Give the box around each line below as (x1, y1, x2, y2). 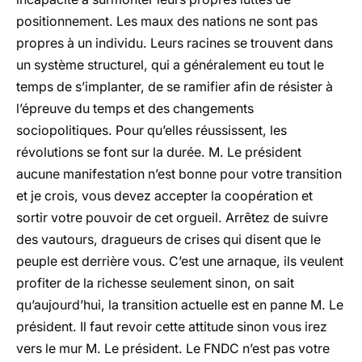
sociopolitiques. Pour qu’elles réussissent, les (16, 122, 287, 138)
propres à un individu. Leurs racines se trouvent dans (16, 35, 333, 51)
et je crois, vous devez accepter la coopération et (16, 187, 313, 204)
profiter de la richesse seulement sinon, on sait (16, 275, 294, 291)
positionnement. (16, 13, 113, 29)
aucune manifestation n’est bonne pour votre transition (16, 166, 342, 182)
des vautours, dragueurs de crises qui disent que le (16, 231, 321, 247)
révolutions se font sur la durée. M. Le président (16, 144, 301, 160)
